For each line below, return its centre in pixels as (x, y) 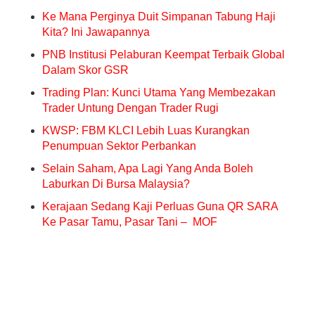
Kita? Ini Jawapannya (96, 32)
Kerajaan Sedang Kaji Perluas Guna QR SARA (160, 206)
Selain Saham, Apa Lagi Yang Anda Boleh (148, 168)
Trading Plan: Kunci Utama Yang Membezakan (159, 92)
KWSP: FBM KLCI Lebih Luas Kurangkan (146, 130)
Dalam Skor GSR (85, 70)
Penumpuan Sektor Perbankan (119, 146)
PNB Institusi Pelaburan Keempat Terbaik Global (163, 54)
